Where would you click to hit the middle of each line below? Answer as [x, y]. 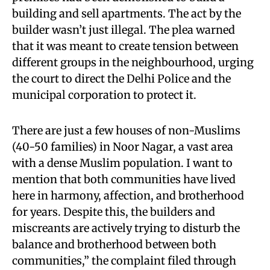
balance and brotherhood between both [114, 244]
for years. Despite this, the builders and [114, 212]
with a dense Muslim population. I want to [122, 163]
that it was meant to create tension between [125, 46]
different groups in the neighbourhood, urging [133, 62]
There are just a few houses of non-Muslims [126, 130]
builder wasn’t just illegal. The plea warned [124, 30]
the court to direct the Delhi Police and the [121, 78]
